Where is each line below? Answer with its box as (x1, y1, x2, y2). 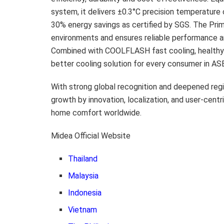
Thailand (68, 153, 98, 163)
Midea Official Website (51, 130, 130, 140)
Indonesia (68, 187, 102, 197)
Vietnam (68, 204, 97, 214)
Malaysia (68, 170, 99, 180)
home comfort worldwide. (51, 107, 141, 117)
